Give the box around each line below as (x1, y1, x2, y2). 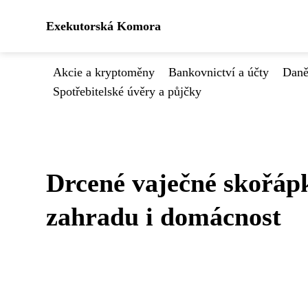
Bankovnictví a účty (168, 65, 269, 79)
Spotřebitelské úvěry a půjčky (53, 85, 201, 98)
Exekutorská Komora (46, 19, 161, 33)
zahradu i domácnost (46, 202, 281, 231)
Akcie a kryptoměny (53, 65, 155, 79)
